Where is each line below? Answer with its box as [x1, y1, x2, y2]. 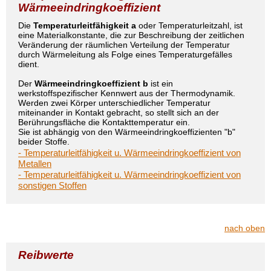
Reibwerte [18, 249, 74, 261]
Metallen [18, 158, 51, 169]
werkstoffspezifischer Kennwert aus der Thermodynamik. [18, 88, 235, 98]
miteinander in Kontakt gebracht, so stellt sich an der [18, 108, 219, 117]
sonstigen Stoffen [18, 180, 87, 191]
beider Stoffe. [18, 137, 70, 146]
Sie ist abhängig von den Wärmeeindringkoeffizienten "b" [18, 127, 235, 137]
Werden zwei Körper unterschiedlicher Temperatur [18, 98, 211, 108]
